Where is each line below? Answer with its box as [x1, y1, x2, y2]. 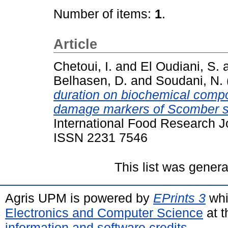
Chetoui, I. [53, 59, 112, 73]
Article [53, 37, 97, 52]
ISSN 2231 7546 [53, 130, 148, 145]
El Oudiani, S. [140, 59, 219, 73]
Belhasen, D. [53, 73, 127, 88]
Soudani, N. [156, 73, 223, 88]
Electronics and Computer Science [5, 205, 203, 220]
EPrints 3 [153, 190, 206, 205]
